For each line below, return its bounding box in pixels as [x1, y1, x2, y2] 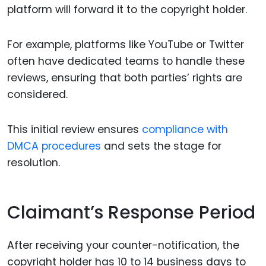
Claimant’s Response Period [7, 200, 255, 226]
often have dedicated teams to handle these [7, 53, 245, 68]
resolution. [7, 155, 60, 170]
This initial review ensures [7, 122, 142, 137]
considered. [7, 87, 68, 102]
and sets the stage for [104, 138, 221, 153]
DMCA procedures [7, 138, 104, 153]
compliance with [142, 122, 228, 137]
